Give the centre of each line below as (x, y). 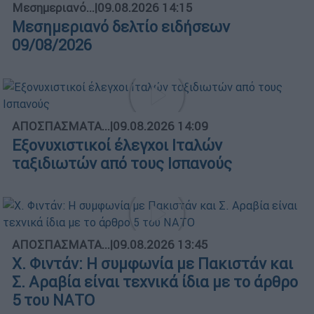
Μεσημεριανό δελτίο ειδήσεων (121, 27)
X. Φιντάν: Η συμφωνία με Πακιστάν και (152, 264)
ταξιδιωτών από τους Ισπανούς (122, 163)
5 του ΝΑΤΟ (53, 300)
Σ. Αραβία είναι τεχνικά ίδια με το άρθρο (155, 282)
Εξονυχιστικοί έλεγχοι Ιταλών (117, 145)
